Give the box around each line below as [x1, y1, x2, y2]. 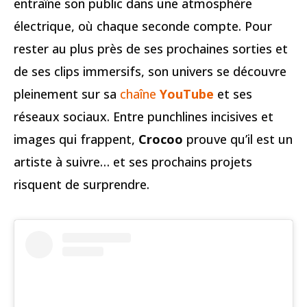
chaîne [120, 86, 160, 103]
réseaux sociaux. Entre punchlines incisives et [14, 108, 273, 125]
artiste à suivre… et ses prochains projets [14, 153, 252, 171]
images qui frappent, [14, 131, 138, 148]
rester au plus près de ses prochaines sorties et [14, 40, 288, 58]
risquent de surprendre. [14, 176, 149, 193]
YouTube [160, 86, 214, 103]
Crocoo [138, 131, 183, 148]
